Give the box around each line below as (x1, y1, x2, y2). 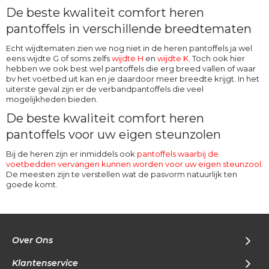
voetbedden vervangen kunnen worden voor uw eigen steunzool (6, 159, 261, 169)
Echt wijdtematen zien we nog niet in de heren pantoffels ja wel (6, 43, 252, 53)
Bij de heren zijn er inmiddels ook (6, 149, 137, 159)
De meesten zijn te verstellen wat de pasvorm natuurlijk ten (6, 169, 237, 180)
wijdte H (112, 53, 144, 64)
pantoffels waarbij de (137, 149, 219, 159)
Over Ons (12, 235, 53, 246)
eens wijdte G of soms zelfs (6, 53, 112, 64)
